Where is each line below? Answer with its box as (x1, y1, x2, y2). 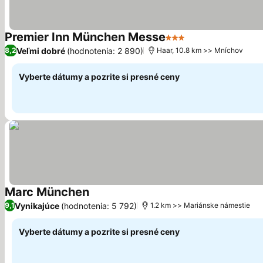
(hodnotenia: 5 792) (61, 200, 137, 211)
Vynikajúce (15, 200, 59, 211)
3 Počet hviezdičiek (165, 38, 252, 49)
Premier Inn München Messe (5, 30, 166, 44)
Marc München (5, 185, 89, 199)
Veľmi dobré (16, 45, 65, 56)
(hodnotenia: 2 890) (67, 45, 143, 56)
